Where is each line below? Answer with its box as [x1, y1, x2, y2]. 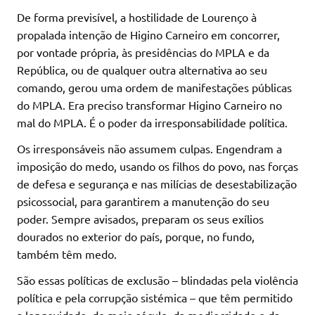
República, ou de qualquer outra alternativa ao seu [17, 63, 267, 77]
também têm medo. [17, 247, 117, 262]
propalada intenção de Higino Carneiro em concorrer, [17, 27, 280, 42]
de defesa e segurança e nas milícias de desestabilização [17, 176, 297, 191]
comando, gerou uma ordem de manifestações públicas [17, 80, 292, 95]
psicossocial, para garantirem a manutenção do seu [17, 194, 269, 209]
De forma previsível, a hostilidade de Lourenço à [17, 10, 257, 25]
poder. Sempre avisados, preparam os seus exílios [17, 212, 264, 226]
